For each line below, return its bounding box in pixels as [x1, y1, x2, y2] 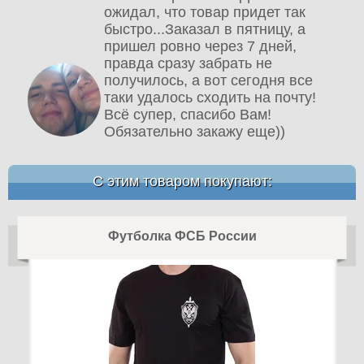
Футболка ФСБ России [107, 229, 257, 244]
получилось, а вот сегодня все [104, 72, 314, 89]
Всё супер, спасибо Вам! [104, 106, 272, 123]
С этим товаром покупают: [92, 173, 272, 190]
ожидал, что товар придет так [104, 4, 306, 21]
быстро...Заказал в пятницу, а [104, 21, 306, 38]
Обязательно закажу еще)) [104, 123, 286, 141]
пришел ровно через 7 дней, [104, 38, 297, 55]
